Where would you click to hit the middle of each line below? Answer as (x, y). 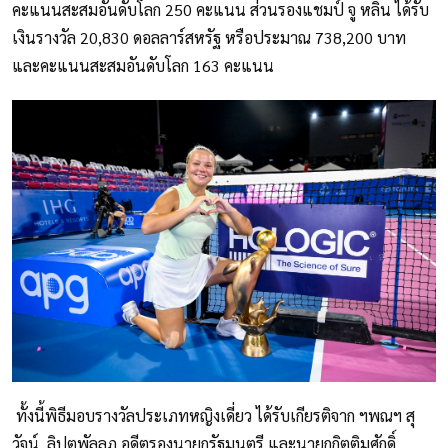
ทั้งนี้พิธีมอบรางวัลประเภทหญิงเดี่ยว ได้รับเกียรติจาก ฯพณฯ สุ (213, 415)
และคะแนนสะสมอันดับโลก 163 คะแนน (143, 65)
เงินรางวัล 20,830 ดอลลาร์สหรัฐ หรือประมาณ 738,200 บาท (209, 37)
